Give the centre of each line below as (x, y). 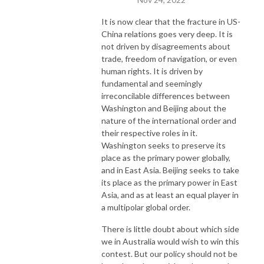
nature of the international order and (169, 120)
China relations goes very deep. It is (167, 34)
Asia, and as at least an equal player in (170, 194)
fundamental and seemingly (152, 83)
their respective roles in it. (149, 133)
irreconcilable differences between (166, 95)
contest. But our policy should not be (169, 253)
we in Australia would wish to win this (170, 241)
